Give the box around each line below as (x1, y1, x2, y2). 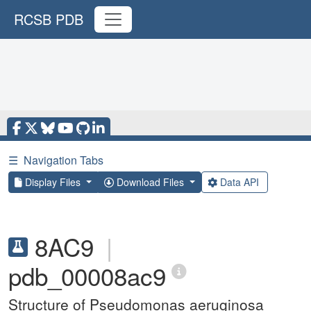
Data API (217, 175, 262, 189)
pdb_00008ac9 (8, 258, 166, 293)
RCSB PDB (14, 9, 83, 29)
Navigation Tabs (24, 152, 103, 168)
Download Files (113, 175, 187, 189)
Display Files (22, 175, 83, 189)
